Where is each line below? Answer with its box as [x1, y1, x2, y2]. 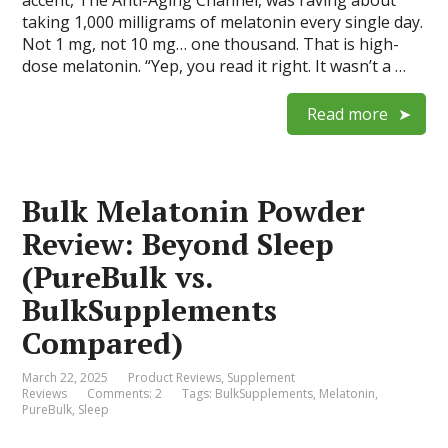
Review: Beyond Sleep [22, 223, 335, 264]
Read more [306, 102, 388, 125]
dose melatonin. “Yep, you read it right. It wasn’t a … [22, 54, 407, 77]
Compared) [22, 322, 184, 363]
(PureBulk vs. [22, 256, 214, 297]
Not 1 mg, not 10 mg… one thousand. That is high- [22, 32, 400, 55]
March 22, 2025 [22, 368, 109, 386]
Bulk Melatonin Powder [22, 190, 366, 231]
